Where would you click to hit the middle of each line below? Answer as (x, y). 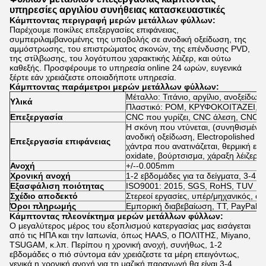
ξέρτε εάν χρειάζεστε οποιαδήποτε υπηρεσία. (93, 77)
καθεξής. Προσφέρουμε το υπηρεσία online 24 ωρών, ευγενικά (126, 68)
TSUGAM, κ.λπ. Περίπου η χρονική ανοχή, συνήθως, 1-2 (116, 245)
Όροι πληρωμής (43, 206)
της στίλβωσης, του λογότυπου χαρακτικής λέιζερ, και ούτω (120, 58)
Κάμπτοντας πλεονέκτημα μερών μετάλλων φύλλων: (116, 216)
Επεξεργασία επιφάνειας (60, 141)
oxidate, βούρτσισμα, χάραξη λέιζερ (192, 156)
